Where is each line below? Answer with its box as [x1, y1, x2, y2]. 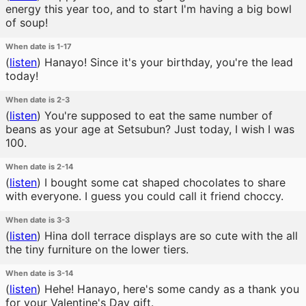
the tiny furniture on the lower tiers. [5, 242, 189, 256]
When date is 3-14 [5, 268, 74, 278]
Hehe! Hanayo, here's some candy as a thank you [41, 282, 299, 296]
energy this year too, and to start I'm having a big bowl [5, 2, 292, 16]
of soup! [5, 16, 48, 29]
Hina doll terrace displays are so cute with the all [41, 229, 298, 242]
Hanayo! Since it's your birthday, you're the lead [41, 55, 293, 69]
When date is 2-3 [5, 95, 70, 105]
